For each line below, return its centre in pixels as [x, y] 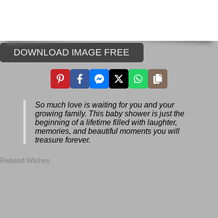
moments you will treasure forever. [103, 145]
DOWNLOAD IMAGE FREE [75, 53]
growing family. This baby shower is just [112, 118]
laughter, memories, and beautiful [101, 136]
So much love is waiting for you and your [114, 110]
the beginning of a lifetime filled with [107, 127]
